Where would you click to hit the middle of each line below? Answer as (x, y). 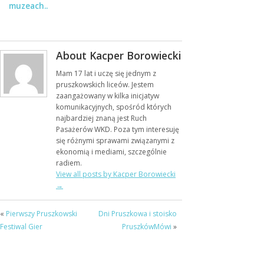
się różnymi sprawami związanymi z (115, 141)
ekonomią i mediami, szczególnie (111, 152)
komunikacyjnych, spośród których (114, 107)
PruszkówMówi (146, 227)
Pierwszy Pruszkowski (42, 214)
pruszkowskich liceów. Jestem (105, 85)
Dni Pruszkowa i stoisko (137, 214)
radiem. (69, 163)
